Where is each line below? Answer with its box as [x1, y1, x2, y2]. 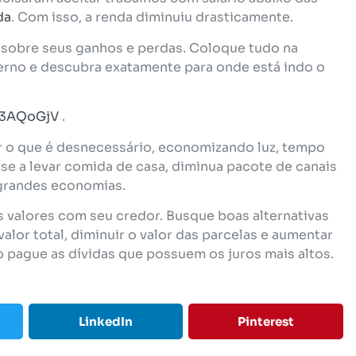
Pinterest [238, 313, 295, 329]
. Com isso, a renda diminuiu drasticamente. [11, 9, 293, 26]
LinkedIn [78, 313, 133, 329]
